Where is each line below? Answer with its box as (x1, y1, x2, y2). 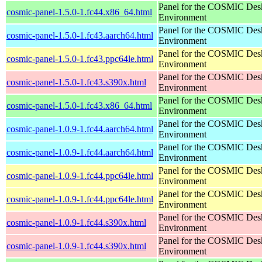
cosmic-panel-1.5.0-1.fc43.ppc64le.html (6, 53, 153, 64)
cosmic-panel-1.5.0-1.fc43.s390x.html (6, 77, 146, 87)
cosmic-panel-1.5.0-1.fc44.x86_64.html (6, 6, 152, 17)
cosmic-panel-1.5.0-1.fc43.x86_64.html (6, 100, 152, 111)
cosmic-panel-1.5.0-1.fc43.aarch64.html (6, 30, 153, 40)
